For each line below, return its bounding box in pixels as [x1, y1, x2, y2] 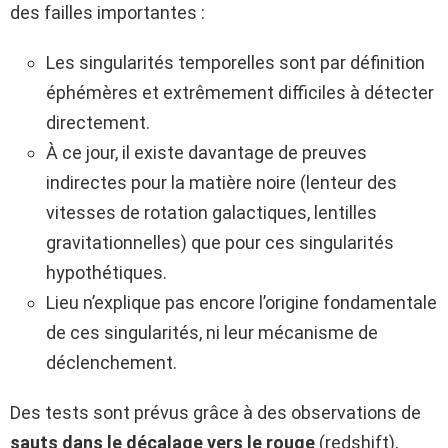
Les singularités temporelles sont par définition [46, 51, 425, 73]
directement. [46, 111, 150, 133]
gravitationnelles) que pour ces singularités [46, 231, 394, 253]
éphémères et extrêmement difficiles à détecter [46, 81, 434, 103]
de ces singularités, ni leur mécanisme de [46, 321, 378, 343]
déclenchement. [46, 351, 177, 373]
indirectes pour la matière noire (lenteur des [46, 171, 397, 193]
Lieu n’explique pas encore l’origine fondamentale [46, 291, 437, 313]
